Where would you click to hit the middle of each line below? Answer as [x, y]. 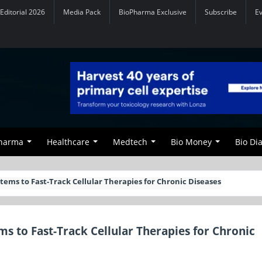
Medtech [130, 142]
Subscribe [221, 12]
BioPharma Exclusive [153, 12]
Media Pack [82, 12]
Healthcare [68, 142]
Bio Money [191, 142]
